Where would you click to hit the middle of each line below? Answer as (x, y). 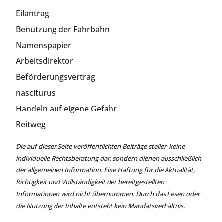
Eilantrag (32, 13)
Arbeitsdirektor (45, 61)
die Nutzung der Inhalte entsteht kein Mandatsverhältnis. (100, 205)
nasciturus (36, 92)
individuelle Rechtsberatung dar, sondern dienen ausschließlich (109, 158)
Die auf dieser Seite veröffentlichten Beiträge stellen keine (100, 146)
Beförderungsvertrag (55, 77)
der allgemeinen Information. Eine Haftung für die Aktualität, (105, 170)
